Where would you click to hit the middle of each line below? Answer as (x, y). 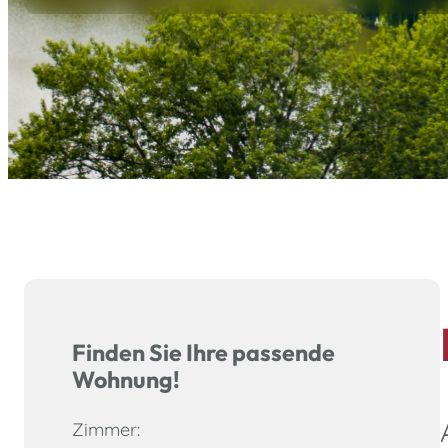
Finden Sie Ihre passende (203, 352)
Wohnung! (126, 379)
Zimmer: (106, 429)
